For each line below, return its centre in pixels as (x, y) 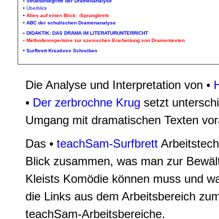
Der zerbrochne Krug (87, 102)
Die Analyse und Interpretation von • (118, 85)
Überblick (37, 8)
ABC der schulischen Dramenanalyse (71, 23)
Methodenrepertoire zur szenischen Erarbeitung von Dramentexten (106, 40)
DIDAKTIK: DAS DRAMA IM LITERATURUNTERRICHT (87, 33)
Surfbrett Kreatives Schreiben (62, 51)
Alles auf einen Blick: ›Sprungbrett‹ (68, 15)
